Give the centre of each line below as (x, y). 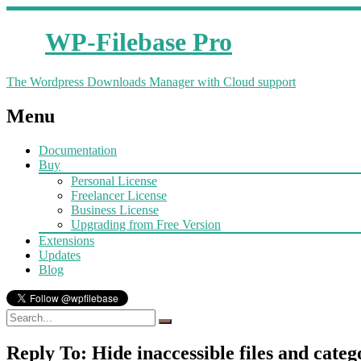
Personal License (114, 180)
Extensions (66, 240)
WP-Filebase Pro (139, 42)
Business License (115, 210)
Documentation (78, 150)
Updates (60, 255)
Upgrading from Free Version (146, 224)
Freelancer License (119, 195)
